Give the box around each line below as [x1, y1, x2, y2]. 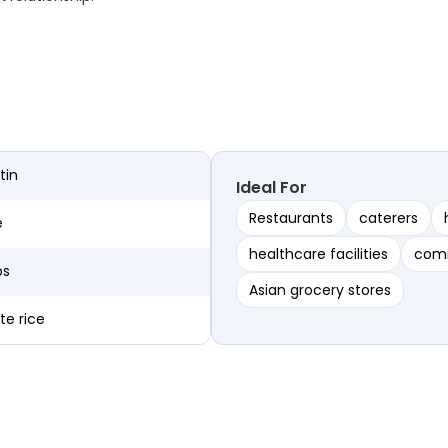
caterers [359, 208, 419, 229]
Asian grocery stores [249, 280, 392, 301]
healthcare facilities [249, 244, 389, 265]
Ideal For [236, 176, 308, 200]
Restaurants [249, 208, 334, 229]
